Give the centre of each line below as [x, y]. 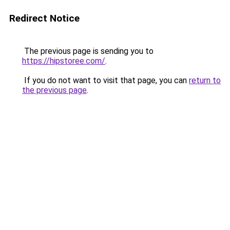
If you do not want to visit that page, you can [106, 80]
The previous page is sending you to [88, 51]
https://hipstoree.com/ [64, 61]
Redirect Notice [44, 18]
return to [205, 80]
